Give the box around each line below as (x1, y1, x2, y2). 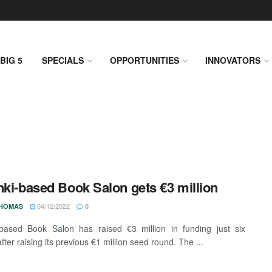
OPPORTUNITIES (110, 54, 179, 66)
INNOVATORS (205, 54, 260, 66)
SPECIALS (42, 54, 84, 66)
